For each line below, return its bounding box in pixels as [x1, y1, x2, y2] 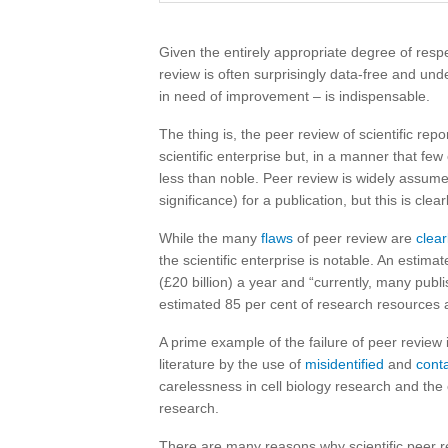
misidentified [305, 356, 384, 372]
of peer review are [293, 230, 416, 246]
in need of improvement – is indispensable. [159, 88, 430, 104]
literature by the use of [159, 356, 305, 372]
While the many [159, 230, 261, 246]
